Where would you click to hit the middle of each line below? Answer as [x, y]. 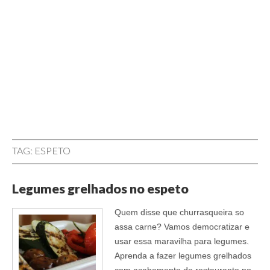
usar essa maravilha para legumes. [182, 241]
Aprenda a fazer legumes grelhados [183, 255]
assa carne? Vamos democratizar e [182, 226]
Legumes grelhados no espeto [100, 189]
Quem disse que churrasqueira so [179, 212]
